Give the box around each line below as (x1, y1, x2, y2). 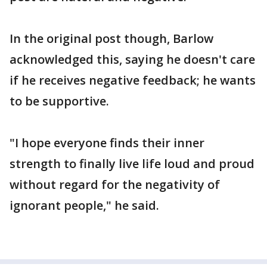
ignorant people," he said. (10, 197, 159, 213)
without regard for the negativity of (10, 176, 220, 193)
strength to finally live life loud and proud (10, 156, 254, 172)
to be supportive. (10, 93, 109, 109)
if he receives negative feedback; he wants (10, 72, 256, 88)
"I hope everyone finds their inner (10, 135, 204, 151)
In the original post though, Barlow (10, 30, 213, 46)
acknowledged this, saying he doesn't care (10, 51, 255, 67)
